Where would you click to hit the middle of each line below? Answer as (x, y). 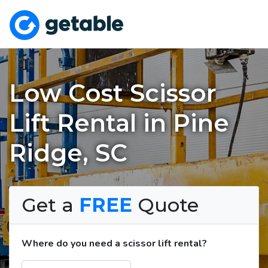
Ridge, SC (68, 153)
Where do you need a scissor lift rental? (114, 243)
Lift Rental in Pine (119, 123)
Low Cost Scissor (113, 93)
